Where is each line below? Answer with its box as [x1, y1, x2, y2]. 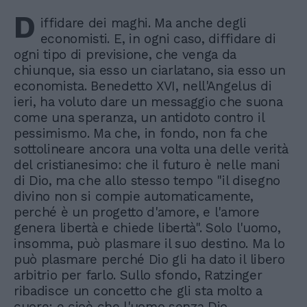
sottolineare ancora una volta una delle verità [14, 140, 288, 157]
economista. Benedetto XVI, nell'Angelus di [14, 77, 272, 94]
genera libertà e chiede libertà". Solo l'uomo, [14, 219, 281, 236]
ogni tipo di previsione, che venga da [14, 46, 237, 62]
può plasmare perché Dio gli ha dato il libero [14, 251, 285, 267]
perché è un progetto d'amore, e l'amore [14, 204, 260, 220]
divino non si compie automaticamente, [14, 188, 254, 204]
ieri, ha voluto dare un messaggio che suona [14, 93, 283, 110]
